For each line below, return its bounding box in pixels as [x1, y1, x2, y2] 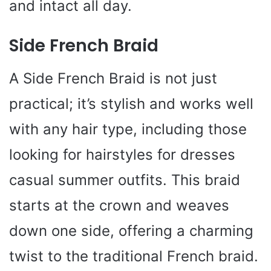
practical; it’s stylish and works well [9, 95, 253, 113]
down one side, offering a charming [9, 222, 253, 240]
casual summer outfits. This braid [9, 171, 240, 189]
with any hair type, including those [9, 120, 247, 139]
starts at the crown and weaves [9, 197, 229, 215]
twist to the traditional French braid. [9, 247, 258, 266]
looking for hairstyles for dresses [9, 146, 235, 164]
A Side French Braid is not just [9, 70, 217, 88]
